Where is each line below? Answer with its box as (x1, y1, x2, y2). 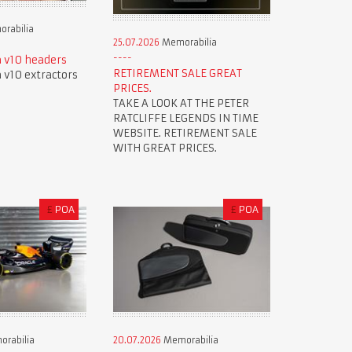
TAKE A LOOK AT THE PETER (112, 97, 249, 111)
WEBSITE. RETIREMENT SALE (112, 126, 257, 141)
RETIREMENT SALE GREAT (112, 67, 242, 81)
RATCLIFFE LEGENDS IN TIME (112, 112, 258, 126)
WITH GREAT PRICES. (112, 141, 217, 156)
